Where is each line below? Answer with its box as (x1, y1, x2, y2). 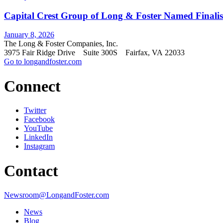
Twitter (24, 106, 46, 115)
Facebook (24, 115, 55, 124)
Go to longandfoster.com (4, 57, 82, 66)
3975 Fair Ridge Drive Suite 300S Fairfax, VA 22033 (4, 48, 185, 57)
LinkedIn (24, 133, 53, 142)
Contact (4, 161, 58, 180)
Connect (4, 77, 61, 95)
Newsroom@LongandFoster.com (4, 191, 109, 200)
